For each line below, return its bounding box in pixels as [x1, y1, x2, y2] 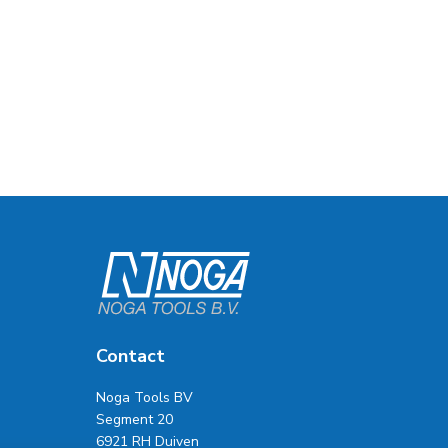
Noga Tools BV [95, 388, 193, 407]
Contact [95, 344, 165, 368]
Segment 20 [95, 410, 173, 429]
